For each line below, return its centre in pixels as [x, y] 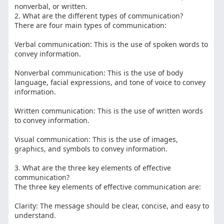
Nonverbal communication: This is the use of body [99, 73]
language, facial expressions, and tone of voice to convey [110, 82]
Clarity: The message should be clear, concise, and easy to [112, 206]
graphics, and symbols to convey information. [91, 149]
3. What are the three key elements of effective [93, 168]
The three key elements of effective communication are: [108, 187]
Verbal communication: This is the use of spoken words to [111, 44]
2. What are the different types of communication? [99, 16]
